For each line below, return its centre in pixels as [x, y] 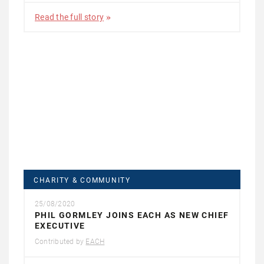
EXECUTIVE [60, 225]
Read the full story [70, 17]
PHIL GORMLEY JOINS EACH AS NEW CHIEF [132, 215]
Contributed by [60, 241]
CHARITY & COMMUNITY [82, 180]
